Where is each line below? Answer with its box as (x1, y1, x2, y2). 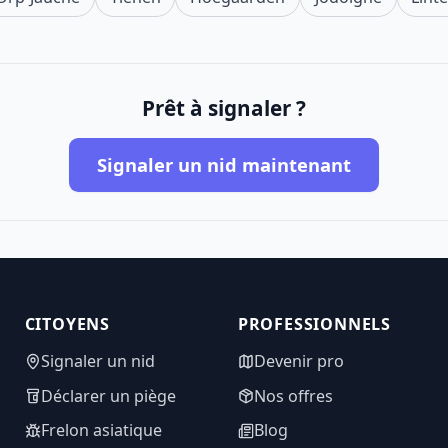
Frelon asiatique (40, 419, 162, 442)
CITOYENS (24, 313, 111, 336)
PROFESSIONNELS (237, 313, 392, 336)
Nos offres (253, 384, 333, 407)
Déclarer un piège (40, 384, 176, 407)
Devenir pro (253, 349, 344, 372)
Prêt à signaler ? (142, 93, 306, 122)
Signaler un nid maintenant (97, 152, 351, 178)
